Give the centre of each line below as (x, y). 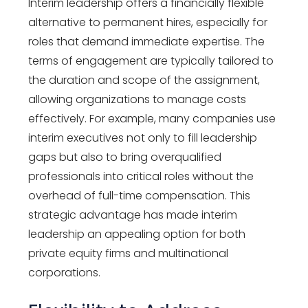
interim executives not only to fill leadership (143, 137)
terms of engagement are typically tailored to (151, 60)
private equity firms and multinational (129, 253)
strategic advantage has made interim (133, 214)
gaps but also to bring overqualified (125, 157)
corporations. (65, 272)
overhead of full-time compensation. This (140, 195)
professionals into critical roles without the (141, 176)
